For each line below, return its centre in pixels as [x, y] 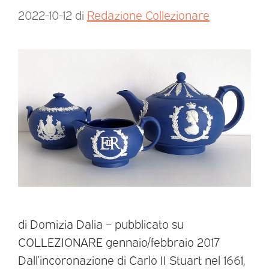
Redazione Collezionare [148, 15]
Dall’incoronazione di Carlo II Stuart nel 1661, [131, 260]
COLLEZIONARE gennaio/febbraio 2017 [119, 242]
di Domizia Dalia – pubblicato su [101, 224]
